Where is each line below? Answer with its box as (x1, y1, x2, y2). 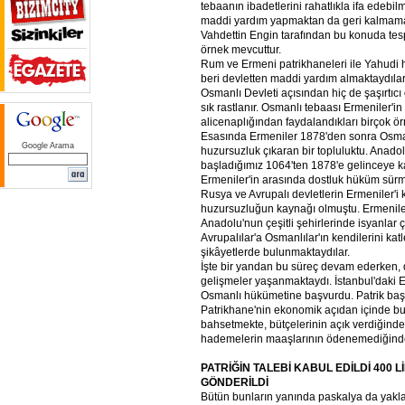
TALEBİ (253, 361, 291, 374)
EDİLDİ (335, 361, 371, 374)
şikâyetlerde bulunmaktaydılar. (201, 245, 350, 259)
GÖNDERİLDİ (201, 375, 268, 389)
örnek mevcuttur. (201, 42, 281, 56)
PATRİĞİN (201, 361, 250, 374)
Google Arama (22, 141, 74, 150)
